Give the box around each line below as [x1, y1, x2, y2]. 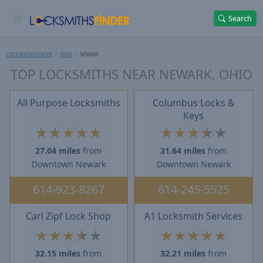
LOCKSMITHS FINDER [6, 50, 52, 58]
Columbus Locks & [152, 96, 235, 110]
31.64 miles [160, 145, 206, 157]
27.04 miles [35, 145, 81, 157]
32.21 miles [160, 248, 206, 259]
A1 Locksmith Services [144, 210, 243, 223]
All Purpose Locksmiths [16, 96, 120, 110]
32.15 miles [35, 248, 81, 259]
